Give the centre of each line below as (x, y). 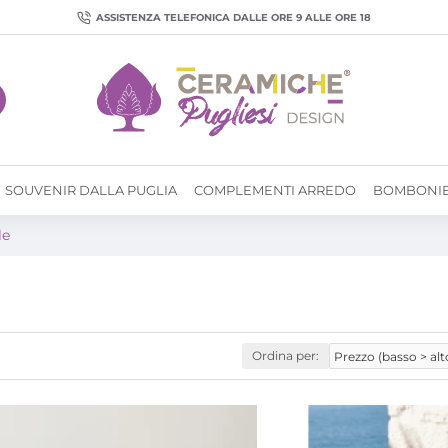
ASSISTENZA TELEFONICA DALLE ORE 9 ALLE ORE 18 (233, 17)
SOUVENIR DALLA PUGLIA (91, 189)
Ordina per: (285, 355)
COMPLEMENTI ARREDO (275, 189)
